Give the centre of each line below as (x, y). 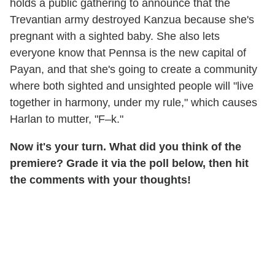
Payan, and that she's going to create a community (134, 69)
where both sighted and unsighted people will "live (132, 86)
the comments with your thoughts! (100, 180)
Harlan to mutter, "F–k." (67, 119)
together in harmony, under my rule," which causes (134, 102)
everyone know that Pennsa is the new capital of (128, 52)
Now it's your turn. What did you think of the (126, 146)
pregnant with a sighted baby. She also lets (115, 36)
